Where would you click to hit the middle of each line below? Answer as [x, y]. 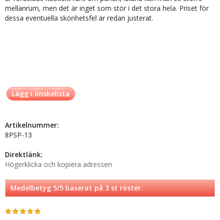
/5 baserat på [81, 188]
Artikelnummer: [32, 125]
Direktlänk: [24, 155]
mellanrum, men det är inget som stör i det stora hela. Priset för [107, 8]
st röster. [126, 188]
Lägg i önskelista [41, 94]
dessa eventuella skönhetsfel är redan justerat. [79, 18]
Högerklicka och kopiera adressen [58, 165]
